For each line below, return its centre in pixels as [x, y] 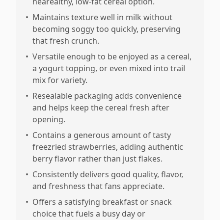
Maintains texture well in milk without [102, 17]
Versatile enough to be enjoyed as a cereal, [112, 56]
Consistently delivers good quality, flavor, [108, 174]
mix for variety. [60, 80]
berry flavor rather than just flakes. [97, 159]
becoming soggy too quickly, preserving [107, 29]
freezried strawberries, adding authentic [108, 147]
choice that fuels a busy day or [89, 214]
